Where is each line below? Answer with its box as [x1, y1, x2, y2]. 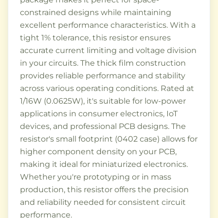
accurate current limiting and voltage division [20, 45, 197, 55]
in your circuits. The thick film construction [20, 58, 186, 68]
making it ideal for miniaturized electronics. [20, 159, 188, 169]
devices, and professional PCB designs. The [20, 121, 186, 131]
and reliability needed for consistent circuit [20, 197, 186, 207]
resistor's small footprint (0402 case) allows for [20, 134, 198, 144]
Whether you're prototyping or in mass [20, 172, 171, 182]
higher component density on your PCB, [20, 146, 177, 156]
